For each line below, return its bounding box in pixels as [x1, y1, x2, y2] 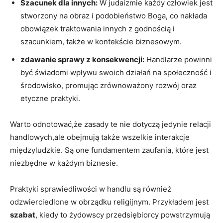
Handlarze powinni [144, 54, 212, 64]
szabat [10, 210, 35, 220]
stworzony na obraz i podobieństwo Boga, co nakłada [20, 10, 207, 20]
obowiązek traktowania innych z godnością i [20, 23, 175, 33]
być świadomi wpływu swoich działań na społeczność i [20, 67, 212, 77]
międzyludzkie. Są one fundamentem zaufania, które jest [10, 145, 209, 155]
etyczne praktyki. [20, 93, 80, 103]
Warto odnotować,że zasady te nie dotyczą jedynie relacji [10, 119, 211, 129]
